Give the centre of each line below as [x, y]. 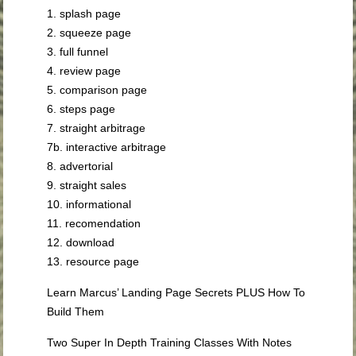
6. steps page [81, 109]
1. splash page [84, 14]
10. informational [89, 205]
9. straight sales [87, 186]
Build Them [76, 312]
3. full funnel [78, 52]
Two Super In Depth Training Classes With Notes [170, 343]
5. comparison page [97, 90]
